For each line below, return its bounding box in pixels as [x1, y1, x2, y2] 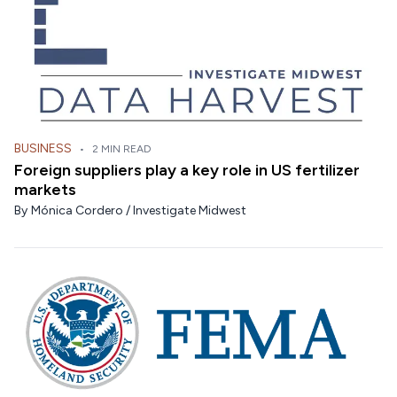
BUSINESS [14, 141, 72, 157]
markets [14, 180, 76, 200]
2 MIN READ [92, 143, 152, 156]
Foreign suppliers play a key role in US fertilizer [14, 160, 360, 181]
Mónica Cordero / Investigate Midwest [31, 203, 246, 219]
